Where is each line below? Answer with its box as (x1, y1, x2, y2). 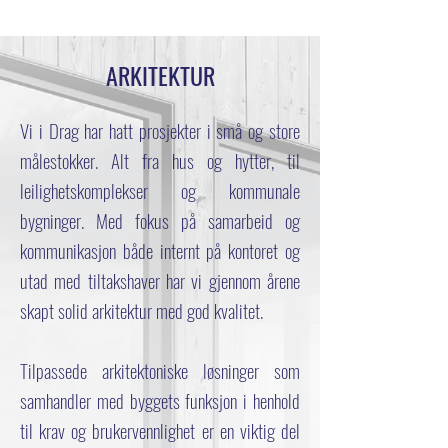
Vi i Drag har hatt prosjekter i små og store (20, 116, 300, 144)
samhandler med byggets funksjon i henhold (20, 386, 300, 414)
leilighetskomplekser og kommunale (20, 176, 300, 204)
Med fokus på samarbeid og (96, 206, 300, 234)
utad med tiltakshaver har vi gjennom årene (20, 266, 300, 294)
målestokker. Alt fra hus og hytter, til (20, 146, 300, 174)
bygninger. (20, 206, 96, 234)
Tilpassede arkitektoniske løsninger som (20, 356, 300, 384)
